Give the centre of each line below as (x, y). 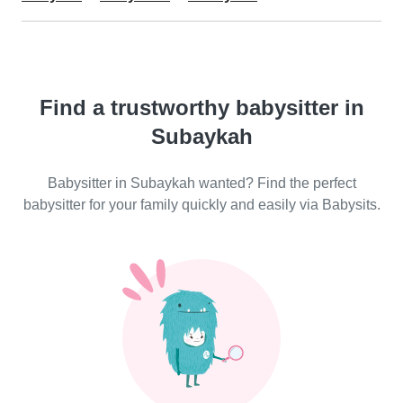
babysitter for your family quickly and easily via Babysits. (201, 205)
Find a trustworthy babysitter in (201, 107)
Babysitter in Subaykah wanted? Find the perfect (201, 183)
